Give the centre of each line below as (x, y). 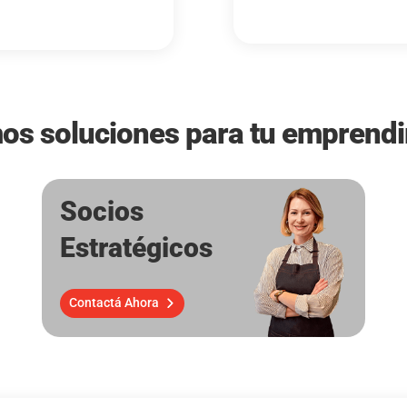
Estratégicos (136, 248)
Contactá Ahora (114, 303)
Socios (102, 212)
